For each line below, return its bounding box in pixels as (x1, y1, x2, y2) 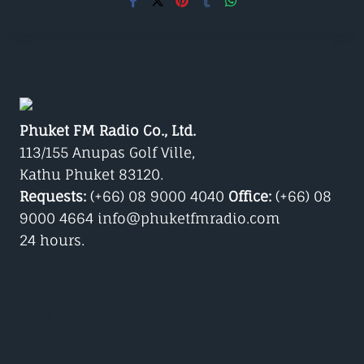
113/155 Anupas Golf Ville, (19, 143, 195, 161)
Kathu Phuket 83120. (19, 165, 163, 183)
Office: (228, 187, 271, 205)
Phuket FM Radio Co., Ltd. (19, 121, 196, 139)
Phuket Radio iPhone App (19, 340, 198, 358)
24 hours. (19, 231, 84, 249)
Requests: (19, 187, 86, 205)
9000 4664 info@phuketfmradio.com (19, 209, 280, 227)
